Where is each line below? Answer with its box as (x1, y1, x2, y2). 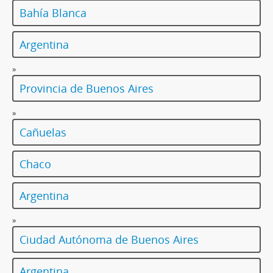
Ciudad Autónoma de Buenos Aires (19, 232, 199, 247)
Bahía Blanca (19, 5, 87, 21)
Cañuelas (19, 125, 66, 140)
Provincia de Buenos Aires (19, 81, 154, 96)
